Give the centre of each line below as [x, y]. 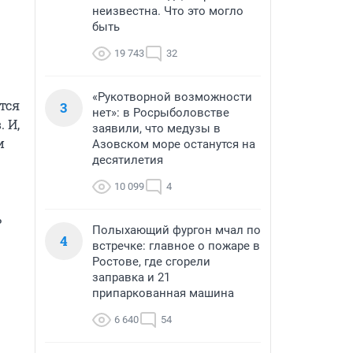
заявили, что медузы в [156, 128]
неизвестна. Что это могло [168, 11]
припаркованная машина [163, 293]
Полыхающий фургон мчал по [176, 230]
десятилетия [128, 160]
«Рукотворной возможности [172, 97]
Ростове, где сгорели [151, 262]
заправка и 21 [131, 277]
